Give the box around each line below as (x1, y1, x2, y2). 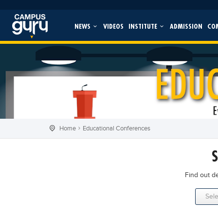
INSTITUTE (128, 21, 159, 31)
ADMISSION (169, 21, 202, 31)
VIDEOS (103, 21, 124, 31)
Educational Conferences (83, 124, 150, 132)
